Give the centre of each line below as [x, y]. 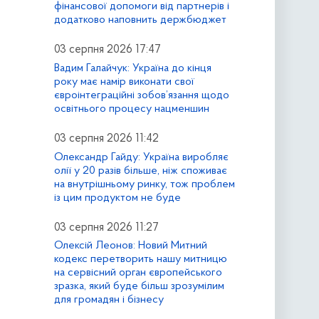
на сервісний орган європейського [138, 273]
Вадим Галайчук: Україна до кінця [132, 68]
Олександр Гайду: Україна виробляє [141, 157]
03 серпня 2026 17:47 [107, 49]
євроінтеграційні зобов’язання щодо [141, 95]
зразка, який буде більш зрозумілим [139, 287]
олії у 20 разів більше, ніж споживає [140, 171]
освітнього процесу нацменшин [131, 109]
